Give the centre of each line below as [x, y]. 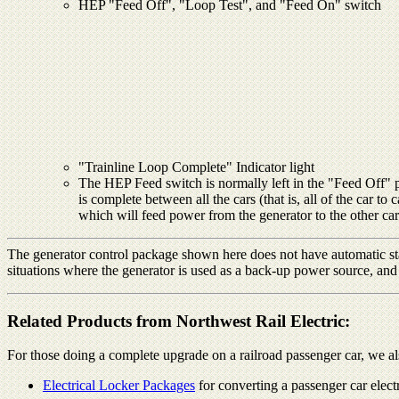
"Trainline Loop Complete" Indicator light [196, 167]
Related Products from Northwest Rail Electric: [179, 321]
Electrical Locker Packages [119, 386]
